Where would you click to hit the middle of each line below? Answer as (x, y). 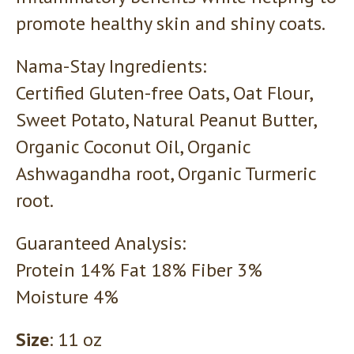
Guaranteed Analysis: (101, 243)
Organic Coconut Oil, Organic (133, 146)
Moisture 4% (67, 296)
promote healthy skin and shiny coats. (171, 23)
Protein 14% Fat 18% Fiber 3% (139, 269)
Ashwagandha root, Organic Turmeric (166, 173)
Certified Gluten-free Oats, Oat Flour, (164, 92)
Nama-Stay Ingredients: (111, 66)
